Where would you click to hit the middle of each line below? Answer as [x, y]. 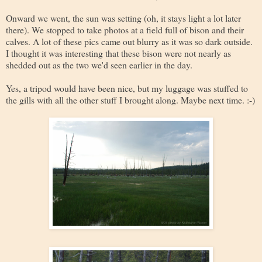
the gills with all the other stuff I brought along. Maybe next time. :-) [130, 99]
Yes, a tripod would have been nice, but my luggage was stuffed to [127, 88]
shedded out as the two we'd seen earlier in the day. [99, 64]
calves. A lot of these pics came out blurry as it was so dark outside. [129, 41]
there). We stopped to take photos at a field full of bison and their [125, 29]
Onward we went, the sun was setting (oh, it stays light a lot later [123, 18]
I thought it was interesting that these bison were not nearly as [118, 53]
